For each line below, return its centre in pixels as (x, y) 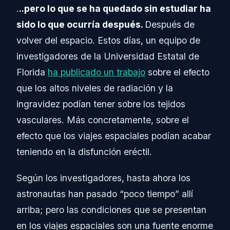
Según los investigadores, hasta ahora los (103, 178)
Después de (170, 24)
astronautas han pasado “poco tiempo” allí (105, 194)
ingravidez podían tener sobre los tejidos (101, 104)
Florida (32, 72)
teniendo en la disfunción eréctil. (84, 151)
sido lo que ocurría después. (81, 24)
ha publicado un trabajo (97, 72)
